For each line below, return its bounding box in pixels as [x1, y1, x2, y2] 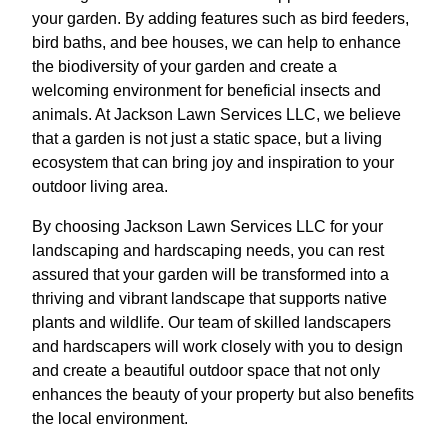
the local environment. [32, 409, 188, 427]
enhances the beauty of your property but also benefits [32, 385, 414, 403]
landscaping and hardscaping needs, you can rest [32, 241, 384, 259]
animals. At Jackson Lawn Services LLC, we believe [32, 105, 401, 123]
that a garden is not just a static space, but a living [32, 129, 382, 147]
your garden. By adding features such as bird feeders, [32, 9, 409, 27]
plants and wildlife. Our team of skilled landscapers [32, 313, 391, 331]
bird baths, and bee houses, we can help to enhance [32, 33, 401, 51]
